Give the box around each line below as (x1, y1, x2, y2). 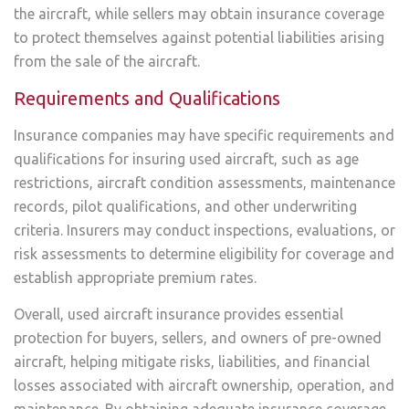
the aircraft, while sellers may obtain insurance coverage (14, 5, 384, 23)
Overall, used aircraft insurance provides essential (14, 306, 343, 323)
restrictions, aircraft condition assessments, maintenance (14, 173, 395, 191)
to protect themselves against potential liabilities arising (14, 29, 384, 47)
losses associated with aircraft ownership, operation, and (14, 377, 394, 394)
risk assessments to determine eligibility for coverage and (14, 245, 394, 262)
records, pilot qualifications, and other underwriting (14, 197, 357, 215)
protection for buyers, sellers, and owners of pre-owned (14, 330, 382, 347)
